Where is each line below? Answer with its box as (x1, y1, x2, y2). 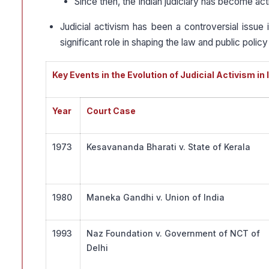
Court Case (86, 106, 136, 116)
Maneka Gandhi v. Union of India (86, 192, 225, 203)
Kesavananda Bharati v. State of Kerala (86, 142, 250, 153)
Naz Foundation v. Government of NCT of (86, 228, 260, 239)
